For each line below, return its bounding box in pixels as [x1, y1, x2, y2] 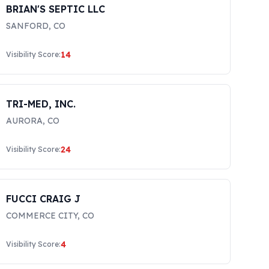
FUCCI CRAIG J [6, 193, 81, 205]
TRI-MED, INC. [6, 98, 76, 110]
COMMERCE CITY [6, 210, 78, 221]
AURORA [6, 115, 43, 126]
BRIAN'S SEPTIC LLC [6, 3, 106, 15]
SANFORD [6, 20, 49, 31]
